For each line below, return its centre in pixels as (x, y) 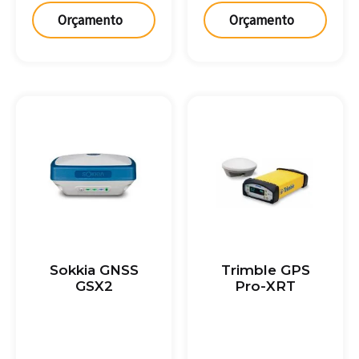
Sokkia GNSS (94, 270)
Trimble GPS (265, 270)
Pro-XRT (265, 286)
